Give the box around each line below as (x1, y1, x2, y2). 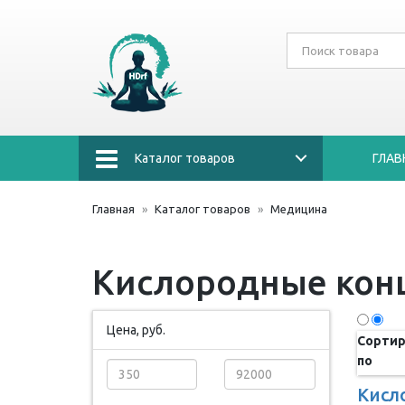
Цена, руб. (107, 323, 165, 337)
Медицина (270, 202, 327, 215)
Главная (92, 202, 135, 215)
